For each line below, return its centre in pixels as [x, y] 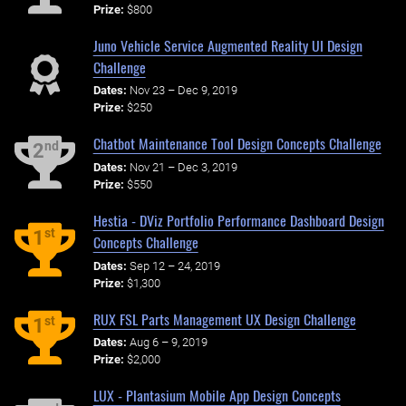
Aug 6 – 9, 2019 [168, 343]
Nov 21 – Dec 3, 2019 [183, 168]
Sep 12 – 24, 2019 [174, 266]
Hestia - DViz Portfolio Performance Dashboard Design [238, 220]
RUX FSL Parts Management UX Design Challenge [224, 319]
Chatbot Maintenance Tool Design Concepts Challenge [237, 144]
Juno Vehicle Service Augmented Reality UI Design [227, 45]
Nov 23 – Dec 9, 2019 [183, 91]
